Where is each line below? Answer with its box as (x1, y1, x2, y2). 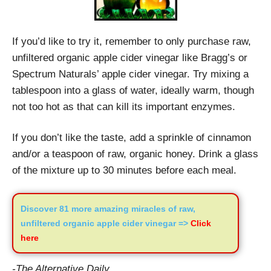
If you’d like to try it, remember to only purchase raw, (12, 35, 251, 47)
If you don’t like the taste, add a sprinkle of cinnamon (12, 131, 251, 143)
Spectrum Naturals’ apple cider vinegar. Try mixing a (12, 68, 249, 80)
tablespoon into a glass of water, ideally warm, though (12, 84, 254, 96)
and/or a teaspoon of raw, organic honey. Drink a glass (12, 148, 258, 160)
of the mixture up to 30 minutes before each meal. (12, 164, 237, 176)
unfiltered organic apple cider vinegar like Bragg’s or (12, 51, 247, 64)
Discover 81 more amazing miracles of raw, (21, 203, 195, 214)
